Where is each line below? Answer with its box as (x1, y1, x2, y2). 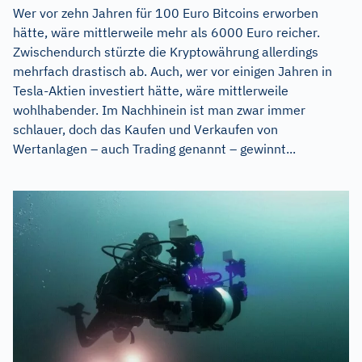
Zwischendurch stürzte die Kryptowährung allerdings (13, 43, 318, 60)
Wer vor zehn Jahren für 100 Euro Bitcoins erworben (13, 4, 318, 21)
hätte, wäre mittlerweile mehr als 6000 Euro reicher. (13, 23, 320, 40)
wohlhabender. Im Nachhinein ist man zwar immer (13, 101, 305, 118)
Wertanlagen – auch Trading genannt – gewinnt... (13, 140, 296, 157)
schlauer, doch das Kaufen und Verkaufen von (13, 120, 278, 137)
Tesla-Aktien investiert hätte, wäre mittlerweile (13, 82, 288, 99)
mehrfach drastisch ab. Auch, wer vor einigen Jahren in (13, 62, 332, 79)
